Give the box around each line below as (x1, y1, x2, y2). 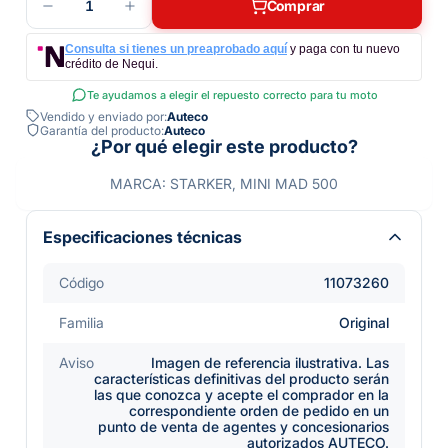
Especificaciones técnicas (43, 227, 242, 247)
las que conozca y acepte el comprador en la (94, 386, 389, 403)
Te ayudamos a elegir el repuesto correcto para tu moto (86, 88, 378, 102)
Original (339, 314, 389, 331)
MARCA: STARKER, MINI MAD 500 (110, 175, 338, 192)
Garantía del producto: (40, 122, 164, 138)
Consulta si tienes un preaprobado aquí (65, 42, 287, 56)
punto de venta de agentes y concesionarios (98, 418, 389, 435)
